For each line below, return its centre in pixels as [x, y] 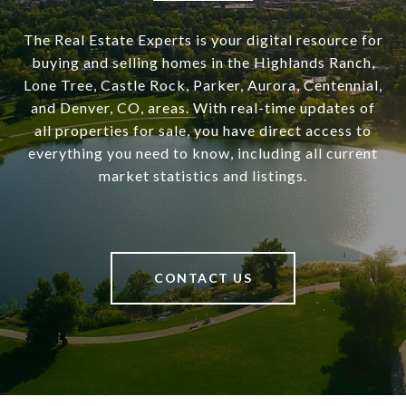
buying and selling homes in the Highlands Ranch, [203, 63]
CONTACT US [203, 278]
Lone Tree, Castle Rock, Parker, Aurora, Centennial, [203, 85]
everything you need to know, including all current [203, 153]
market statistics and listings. [203, 176]
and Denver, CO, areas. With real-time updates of [203, 108]
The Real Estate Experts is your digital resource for [203, 40]
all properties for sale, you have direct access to [203, 130]
